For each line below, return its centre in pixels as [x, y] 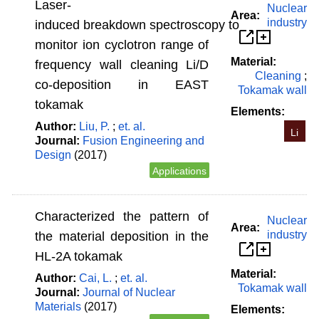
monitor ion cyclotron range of [122, 45]
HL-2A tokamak [79, 257]
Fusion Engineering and [143, 140]
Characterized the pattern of [122, 217]
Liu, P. [94, 126]
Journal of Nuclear [129, 293]
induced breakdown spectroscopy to [137, 25]
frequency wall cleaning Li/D [122, 64]
